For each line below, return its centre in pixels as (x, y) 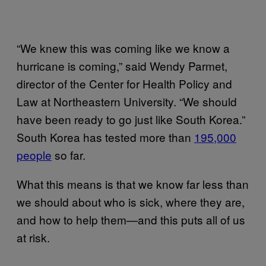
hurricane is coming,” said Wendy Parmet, (122, 65)
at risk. (33, 237)
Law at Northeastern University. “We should (127, 101)
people (34, 154)
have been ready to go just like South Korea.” (131, 119)
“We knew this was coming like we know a (123, 47)
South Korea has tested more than (105, 137)
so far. (69, 154)
